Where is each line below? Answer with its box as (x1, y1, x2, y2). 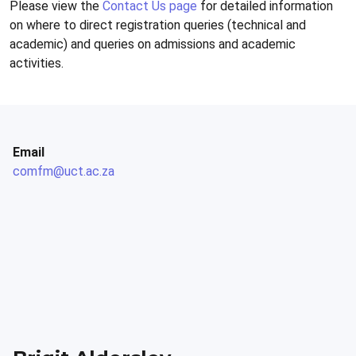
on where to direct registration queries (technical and (10, 17, 306, 33)
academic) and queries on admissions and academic (10, 37, 296, 52)
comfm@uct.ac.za (13, 164, 114, 179)
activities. (10, 56, 64, 71)
